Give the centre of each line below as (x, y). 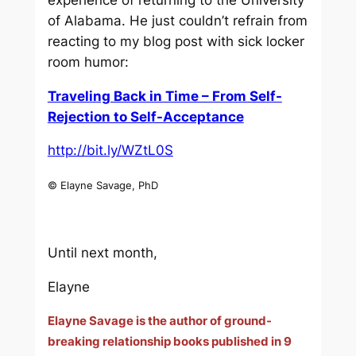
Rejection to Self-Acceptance (145, 116)
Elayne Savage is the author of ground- (159, 321)
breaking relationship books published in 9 (169, 342)
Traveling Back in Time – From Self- (164, 96)
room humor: (88, 62)
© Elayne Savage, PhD (103, 186)
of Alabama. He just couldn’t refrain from (177, 20)
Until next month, (102, 252)
